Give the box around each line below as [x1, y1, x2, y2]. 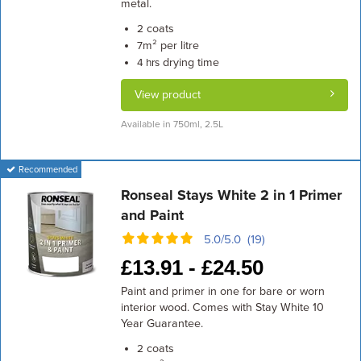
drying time [159, 56, 219, 69]
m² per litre [142, 39, 199, 52]
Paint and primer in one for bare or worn [120, 284, 325, 298]
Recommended [16, 164, 78, 175]
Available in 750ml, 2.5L [120, 118, 223, 130]
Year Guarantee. [120, 317, 203, 330]
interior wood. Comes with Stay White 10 [120, 301, 324, 314]
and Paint [120, 206, 184, 224]
